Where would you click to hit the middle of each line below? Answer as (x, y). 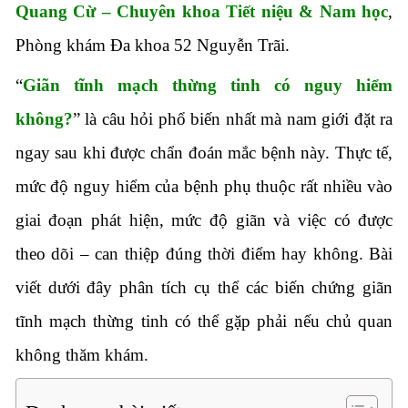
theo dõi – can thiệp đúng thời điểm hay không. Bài (204, 254)
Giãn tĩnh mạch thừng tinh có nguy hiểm (208, 86)
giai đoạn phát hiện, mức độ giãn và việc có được (204, 220)
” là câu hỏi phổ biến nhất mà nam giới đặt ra (233, 119)
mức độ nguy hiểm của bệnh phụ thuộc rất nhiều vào (204, 187)
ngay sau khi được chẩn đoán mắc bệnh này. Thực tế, (204, 153)
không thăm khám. (82, 355)
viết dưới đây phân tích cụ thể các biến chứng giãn (204, 288)
